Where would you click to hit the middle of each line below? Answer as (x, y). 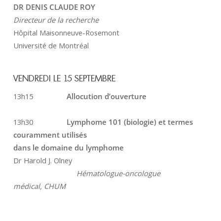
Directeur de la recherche (56, 20)
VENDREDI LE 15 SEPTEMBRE (65, 78)
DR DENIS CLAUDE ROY (54, 7)
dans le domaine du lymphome (69, 148)
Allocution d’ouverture (106, 96)
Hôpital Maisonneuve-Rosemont (66, 33)
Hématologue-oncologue (118, 173)
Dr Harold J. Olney (42, 161)
